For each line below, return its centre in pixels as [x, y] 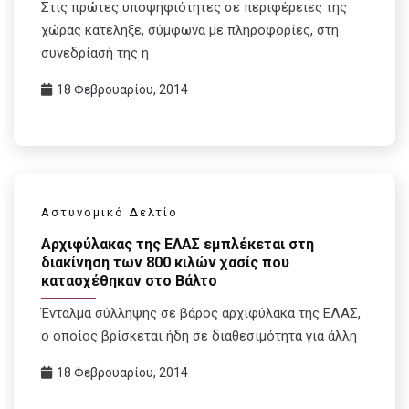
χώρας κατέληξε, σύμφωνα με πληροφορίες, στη [190, 31]
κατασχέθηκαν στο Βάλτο [129, 280]
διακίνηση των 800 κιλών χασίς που [165, 262]
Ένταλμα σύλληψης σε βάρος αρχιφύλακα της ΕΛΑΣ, [201, 313]
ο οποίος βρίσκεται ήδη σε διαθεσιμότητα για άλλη [199, 336]
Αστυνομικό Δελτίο [110, 213]
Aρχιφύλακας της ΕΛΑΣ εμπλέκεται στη [178, 244]
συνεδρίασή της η [95, 53]
